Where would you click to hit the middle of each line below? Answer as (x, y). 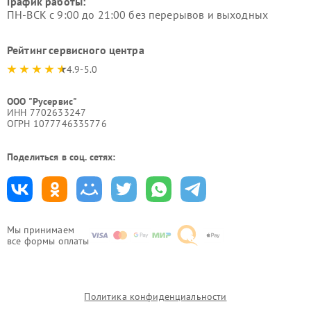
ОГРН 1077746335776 (57, 124)
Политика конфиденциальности (155, 296)
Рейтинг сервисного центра (76, 50)
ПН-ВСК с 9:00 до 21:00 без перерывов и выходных (138, 15)
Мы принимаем (41, 230)
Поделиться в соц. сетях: (61, 157)
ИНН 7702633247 (47, 112)
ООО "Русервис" (42, 101)
